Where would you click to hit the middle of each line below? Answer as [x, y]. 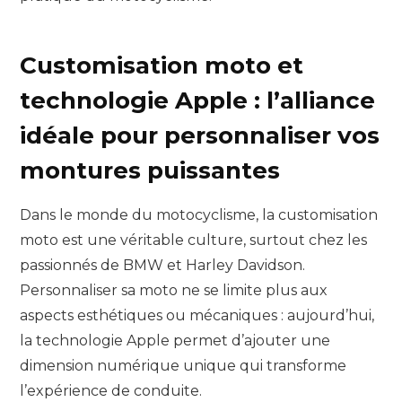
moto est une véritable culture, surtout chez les [193, 240]
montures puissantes [150, 171]
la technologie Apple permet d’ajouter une [175, 340]
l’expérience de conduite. [111, 390]
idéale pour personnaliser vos [200, 136]
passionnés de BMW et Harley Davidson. [162, 265]
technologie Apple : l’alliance [197, 101]
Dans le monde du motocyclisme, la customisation [199, 214]
